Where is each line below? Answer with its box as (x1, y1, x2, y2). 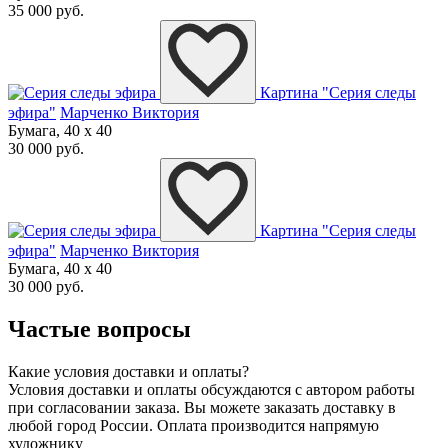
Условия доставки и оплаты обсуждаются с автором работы (8, 381, 415, 399)
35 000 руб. (8, 2, 84, 20)
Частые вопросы (8, 316, 191, 343)
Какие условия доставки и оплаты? (8, 363, 249, 381)
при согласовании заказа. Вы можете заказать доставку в (8, 399, 396, 417)
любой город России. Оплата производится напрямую (8, 417, 379, 435)
